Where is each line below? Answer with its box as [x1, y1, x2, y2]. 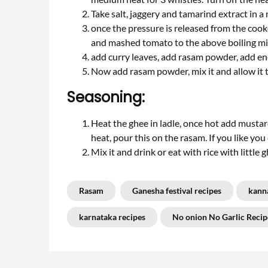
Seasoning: [67, 87, 145, 107]
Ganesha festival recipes [132, 185, 221, 196]
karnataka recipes [79, 212, 145, 222]
